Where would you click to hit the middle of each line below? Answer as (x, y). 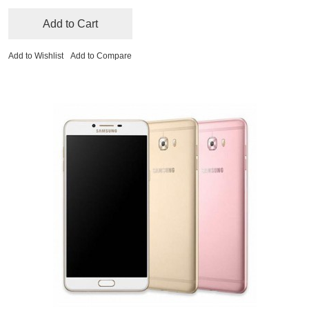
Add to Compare (101, 56)
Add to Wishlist (36, 56)
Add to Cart (70, 24)
